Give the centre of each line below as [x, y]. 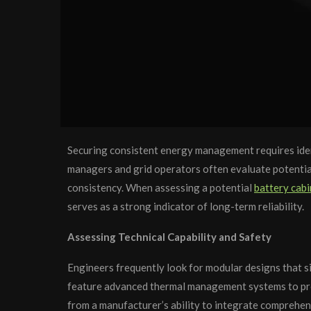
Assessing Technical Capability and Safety [169, 237]
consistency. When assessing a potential [161, 188]
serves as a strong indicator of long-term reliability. [186, 207]
